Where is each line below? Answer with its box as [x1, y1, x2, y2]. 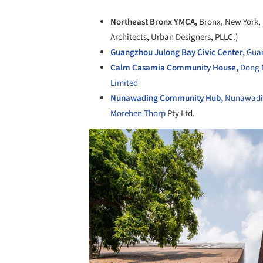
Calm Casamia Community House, [110, 62, 240, 75]
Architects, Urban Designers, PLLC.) [110, 31, 238, 44]
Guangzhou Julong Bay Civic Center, [110, 46, 247, 59]
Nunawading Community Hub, [110, 92, 225, 105]
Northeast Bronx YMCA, [110, 16, 199, 29]
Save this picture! [45, 134, 108, 147]
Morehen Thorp [110, 107, 166, 120]
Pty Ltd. [166, 107, 195, 120]
